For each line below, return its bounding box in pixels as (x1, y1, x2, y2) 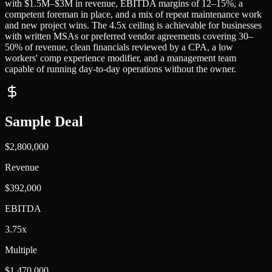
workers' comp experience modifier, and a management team (5, 52, 236, 63)
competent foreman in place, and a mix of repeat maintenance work (5, 8, 262, 19)
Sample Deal (5, 113, 83, 129)
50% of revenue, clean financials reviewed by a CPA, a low (5, 41, 233, 52)
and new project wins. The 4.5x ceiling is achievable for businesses (5, 19, 262, 30)
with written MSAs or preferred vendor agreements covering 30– (5, 30, 253, 41)
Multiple (5, 245, 37, 256)
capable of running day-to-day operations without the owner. (5, 63, 236, 74)
